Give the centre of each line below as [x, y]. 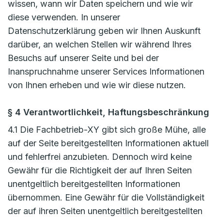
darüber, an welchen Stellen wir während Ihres [100, 44]
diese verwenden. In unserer [64, 17]
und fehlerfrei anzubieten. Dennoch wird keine [100, 157]
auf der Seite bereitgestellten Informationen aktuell [108, 143]
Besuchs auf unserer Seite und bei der [83, 58]
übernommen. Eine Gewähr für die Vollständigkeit [106, 197]
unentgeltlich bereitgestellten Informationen [94, 184]
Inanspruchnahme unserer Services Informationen [106, 71]
